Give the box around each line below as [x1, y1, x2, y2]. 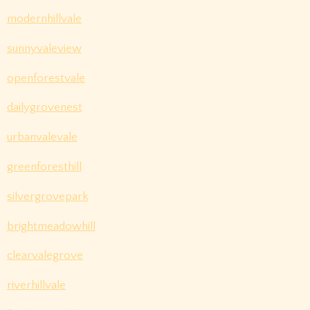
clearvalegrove [6, 249, 83, 262]
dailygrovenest [6, 101, 82, 114]
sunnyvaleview [6, 42, 82, 55]
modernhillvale [6, 12, 82, 25]
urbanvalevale [6, 131, 77, 144]
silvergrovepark [6, 190, 89, 203]
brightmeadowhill [6, 219, 95, 232]
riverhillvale [6, 279, 66, 292]
